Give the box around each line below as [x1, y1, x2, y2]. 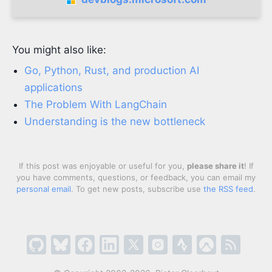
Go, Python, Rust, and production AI [24, 64, 199, 76]
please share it [186, 161, 244, 171]
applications [24, 81, 83, 93]
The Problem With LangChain [24, 98, 167, 110]
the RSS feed [203, 184, 253, 194]
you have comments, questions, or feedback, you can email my [16, 172, 256, 182]
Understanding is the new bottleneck [24, 115, 205, 127]
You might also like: [12, 44, 106, 56]
